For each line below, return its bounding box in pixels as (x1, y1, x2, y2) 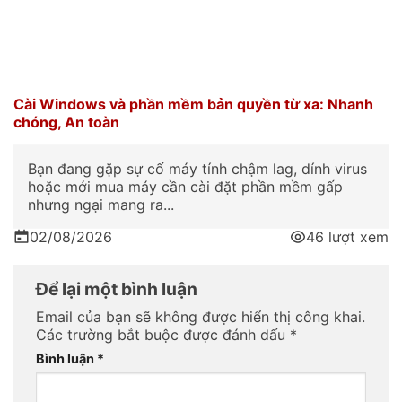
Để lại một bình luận (36, 277, 201, 300)
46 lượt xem (306, 227, 389, 246)
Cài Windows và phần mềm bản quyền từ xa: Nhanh (13, 94, 373, 113)
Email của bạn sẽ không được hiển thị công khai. (36, 308, 365, 327)
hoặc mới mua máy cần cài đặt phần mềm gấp (28, 177, 343, 196)
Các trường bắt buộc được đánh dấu (36, 326, 290, 345)
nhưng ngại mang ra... (28, 195, 174, 214)
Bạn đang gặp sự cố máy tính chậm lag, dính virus (28, 159, 367, 178)
